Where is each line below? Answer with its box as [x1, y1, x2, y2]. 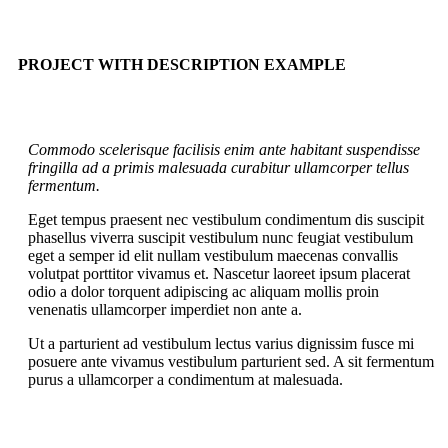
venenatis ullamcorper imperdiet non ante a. [28, 301, 302, 319]
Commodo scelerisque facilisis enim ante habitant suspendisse [28, 141, 420, 159]
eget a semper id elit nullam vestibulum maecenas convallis [28, 247, 398, 265]
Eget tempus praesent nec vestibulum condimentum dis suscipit [28, 211, 424, 229]
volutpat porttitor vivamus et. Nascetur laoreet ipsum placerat [28, 265, 410, 283]
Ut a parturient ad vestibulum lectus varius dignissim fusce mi [28, 335, 414, 353]
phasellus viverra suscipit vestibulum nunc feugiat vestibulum [28, 229, 413, 247]
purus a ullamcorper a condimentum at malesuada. [28, 371, 343, 389]
